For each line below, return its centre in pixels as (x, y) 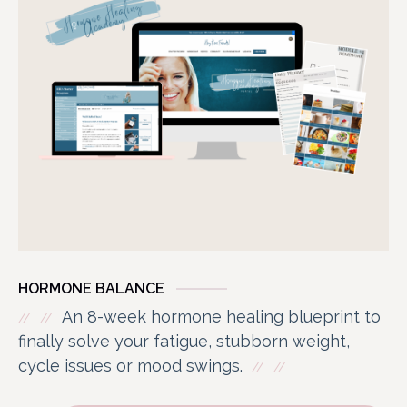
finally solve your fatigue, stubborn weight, (184, 341)
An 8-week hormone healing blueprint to (221, 316)
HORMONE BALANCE (91, 288)
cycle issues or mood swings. (130, 365)
